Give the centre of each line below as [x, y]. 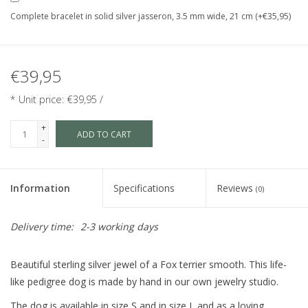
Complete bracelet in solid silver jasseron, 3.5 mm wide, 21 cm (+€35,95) [151, 16]
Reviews [236, 188]
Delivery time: [42, 227]
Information [40, 188]
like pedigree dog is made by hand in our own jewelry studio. [144, 282]
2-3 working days [119, 227]
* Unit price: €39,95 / [57, 100]
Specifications [144, 188]
